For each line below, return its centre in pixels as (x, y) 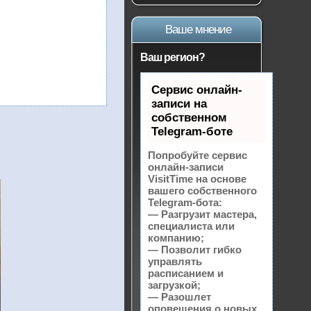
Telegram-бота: (185, 203)
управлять (175, 262)
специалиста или (191, 226)
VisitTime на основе (197, 179)
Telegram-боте (192, 132)
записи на (179, 104)
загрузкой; (174, 285)
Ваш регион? (173, 58)
